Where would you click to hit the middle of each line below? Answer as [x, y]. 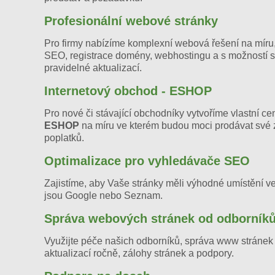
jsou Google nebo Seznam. [103, 195]
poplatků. [64, 137]
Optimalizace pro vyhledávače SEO [147, 161]
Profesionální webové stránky [131, 21]
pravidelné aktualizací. [93, 68]
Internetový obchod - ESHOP [128, 91]
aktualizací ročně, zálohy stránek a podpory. [139, 253]
